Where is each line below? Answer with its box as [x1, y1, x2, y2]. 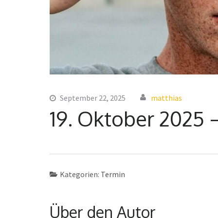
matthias [151, 92, 182, 103]
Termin [100, 169, 125, 179]
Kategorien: [59, 169, 101, 179]
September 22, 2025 [60, 92, 126, 103]
